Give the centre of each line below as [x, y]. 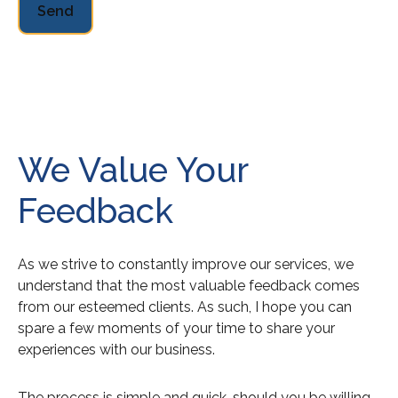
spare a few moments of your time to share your [176, 328]
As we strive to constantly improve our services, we [186, 264]
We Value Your [133, 170]
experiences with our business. [116, 350]
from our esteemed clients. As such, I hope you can [185, 307]
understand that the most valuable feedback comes [189, 286]
